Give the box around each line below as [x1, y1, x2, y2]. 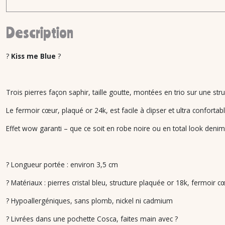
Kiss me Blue [9, 51, 58, 61]
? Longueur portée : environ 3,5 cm [6, 160, 118, 169]
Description [6, 24, 73, 41]
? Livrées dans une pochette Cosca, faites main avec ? [6, 214, 178, 223]
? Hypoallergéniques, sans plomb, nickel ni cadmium [6, 196, 173, 205]
